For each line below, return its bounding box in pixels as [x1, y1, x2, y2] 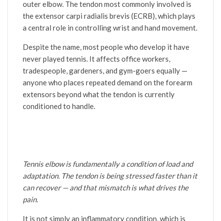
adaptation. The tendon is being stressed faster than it [23, 171, 197, 181]
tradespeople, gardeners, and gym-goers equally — [23, 66, 187, 75]
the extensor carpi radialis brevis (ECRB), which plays [23, 11, 195, 21]
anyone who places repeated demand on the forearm [23, 78, 192, 87]
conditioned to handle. [23, 102, 95, 111]
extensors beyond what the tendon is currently [23, 90, 175, 99]
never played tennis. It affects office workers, [23, 54, 170, 64]
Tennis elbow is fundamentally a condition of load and [23, 159, 193, 169]
